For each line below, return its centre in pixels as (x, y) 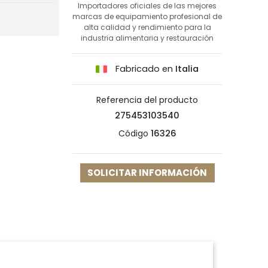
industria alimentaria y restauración (147, 38)
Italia (187, 68)
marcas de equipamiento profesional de (147, 16)
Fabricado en (144, 68)
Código (133, 134)
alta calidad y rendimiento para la (147, 27)
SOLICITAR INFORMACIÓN (147, 173)
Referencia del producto (147, 100)
